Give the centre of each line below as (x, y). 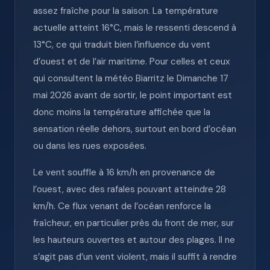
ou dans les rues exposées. (90, 146)
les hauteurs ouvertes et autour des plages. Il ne (134, 240)
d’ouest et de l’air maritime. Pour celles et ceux (132, 61)
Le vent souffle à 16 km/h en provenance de (124, 172)
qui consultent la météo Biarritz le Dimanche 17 (131, 78)
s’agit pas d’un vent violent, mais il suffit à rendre (135, 257)
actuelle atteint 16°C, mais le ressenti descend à (135, 28)
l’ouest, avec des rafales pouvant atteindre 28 (130, 189)
